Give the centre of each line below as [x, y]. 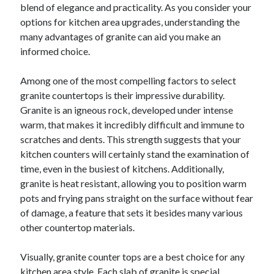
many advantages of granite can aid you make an [121, 37]
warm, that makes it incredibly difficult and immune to [133, 125]
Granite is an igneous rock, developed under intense [127, 110]
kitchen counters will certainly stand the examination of [135, 154]
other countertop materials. [78, 228]
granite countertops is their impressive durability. [123, 95]
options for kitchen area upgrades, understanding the [130, 22]
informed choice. [55, 51]
